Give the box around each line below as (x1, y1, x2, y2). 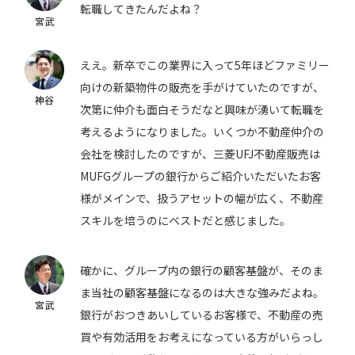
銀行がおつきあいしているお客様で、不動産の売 (80, 307, 324, 323)
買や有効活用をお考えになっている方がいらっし (80, 329, 324, 345)
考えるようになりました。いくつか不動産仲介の (80, 124, 325, 139)
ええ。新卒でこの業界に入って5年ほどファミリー (80, 57, 330, 73)
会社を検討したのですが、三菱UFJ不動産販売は (80, 146, 321, 162)
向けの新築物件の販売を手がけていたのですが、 (80, 79, 325, 95)
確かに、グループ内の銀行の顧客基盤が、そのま (80, 262, 324, 278)
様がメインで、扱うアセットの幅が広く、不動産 (80, 190, 324, 206)
